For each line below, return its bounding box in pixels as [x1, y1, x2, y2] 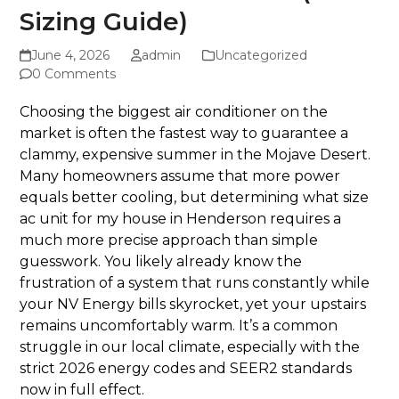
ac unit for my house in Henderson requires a [20, 210, 342, 228]
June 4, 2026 [30, 47, 110, 64]
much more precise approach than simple [20, 232, 319, 249]
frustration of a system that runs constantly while [20, 274, 370, 292]
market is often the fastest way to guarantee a [20, 125, 349, 142]
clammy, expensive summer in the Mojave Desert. [20, 146, 371, 164]
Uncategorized [214, 47, 307, 64]
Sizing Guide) [20, 6, 189, 37]
